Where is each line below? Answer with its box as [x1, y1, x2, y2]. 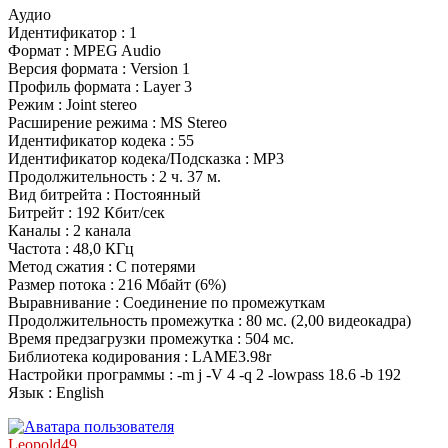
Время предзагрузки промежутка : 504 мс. [8, 330, 294, 348]
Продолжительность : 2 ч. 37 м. [8, 168, 221, 186]
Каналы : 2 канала [8, 222, 131, 240]
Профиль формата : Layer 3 [8, 78, 192, 96]
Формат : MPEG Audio [8, 42, 161, 60]
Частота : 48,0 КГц [8, 240, 134, 258]
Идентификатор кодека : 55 [8, 132, 194, 150]
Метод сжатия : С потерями [8, 258, 196, 276]
